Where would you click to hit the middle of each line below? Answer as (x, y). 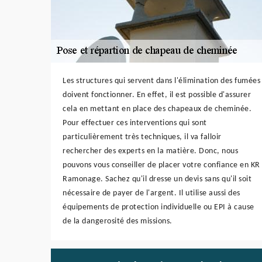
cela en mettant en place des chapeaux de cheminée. (157, 109)
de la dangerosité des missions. (118, 221)
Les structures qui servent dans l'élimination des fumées (161, 81)
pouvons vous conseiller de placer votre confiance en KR (161, 165)
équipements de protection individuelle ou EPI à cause (158, 207)
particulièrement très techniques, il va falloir (142, 137)
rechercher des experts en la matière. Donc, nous (150, 151)
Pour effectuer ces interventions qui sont (135, 123)
